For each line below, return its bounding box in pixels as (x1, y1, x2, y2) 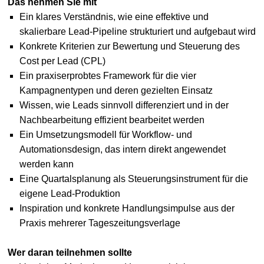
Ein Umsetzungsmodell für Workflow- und (19, 130, 192, 140)
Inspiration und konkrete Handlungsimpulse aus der (19, 203, 235, 214)
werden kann (19, 159, 74, 170)
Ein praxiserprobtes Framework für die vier (19, 71, 196, 81)
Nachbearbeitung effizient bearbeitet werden (19, 115, 204, 126)
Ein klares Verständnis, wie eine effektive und (19, 12, 209, 22)
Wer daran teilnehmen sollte (7, 247, 132, 258)
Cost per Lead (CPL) (19, 56, 105, 67)
